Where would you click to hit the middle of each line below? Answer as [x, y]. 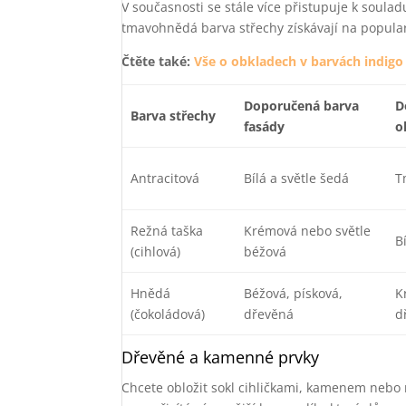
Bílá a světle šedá [296, 178]
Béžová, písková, [293, 293]
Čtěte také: [158, 61]
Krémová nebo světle [307, 231]
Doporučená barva [301, 106]
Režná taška [166, 231]
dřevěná [268, 314]
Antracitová [164, 178]
